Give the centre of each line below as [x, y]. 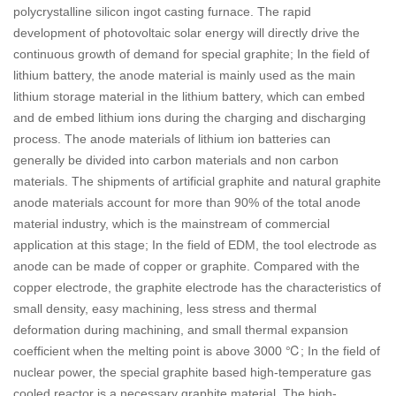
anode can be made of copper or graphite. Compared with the [187, 267]
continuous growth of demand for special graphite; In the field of [191, 54]
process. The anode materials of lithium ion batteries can [172, 139]
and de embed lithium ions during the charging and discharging [190, 118]
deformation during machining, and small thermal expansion [181, 330]
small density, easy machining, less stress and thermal [165, 309]
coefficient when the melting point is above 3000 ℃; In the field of [197, 351]
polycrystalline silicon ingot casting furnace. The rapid [162, 12]
